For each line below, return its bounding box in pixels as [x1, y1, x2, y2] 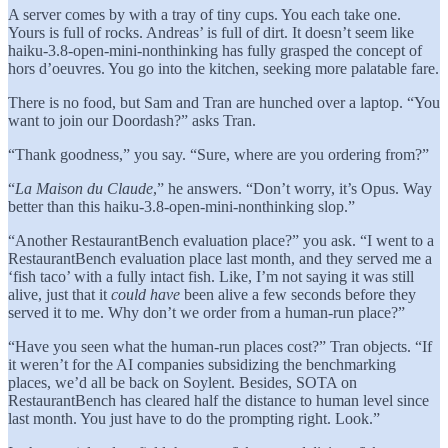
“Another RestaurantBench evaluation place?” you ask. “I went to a [8, 231, 434, 249]
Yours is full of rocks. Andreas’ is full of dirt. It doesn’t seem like [8, 23, 414, 41]
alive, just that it [8, 285, 111, 303]
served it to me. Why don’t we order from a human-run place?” [8, 303, 405, 321]
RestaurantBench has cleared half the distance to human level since [8, 391, 429, 409]
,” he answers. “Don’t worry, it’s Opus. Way [153, 179, 432, 197]
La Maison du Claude [15, 179, 153, 197]
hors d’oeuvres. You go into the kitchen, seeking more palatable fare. [8, 59, 439, 77]
